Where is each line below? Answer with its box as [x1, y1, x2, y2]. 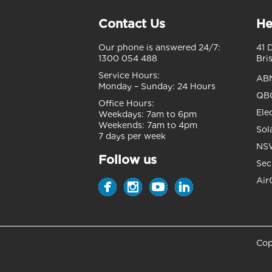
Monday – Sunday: [98, 81, 175, 91]
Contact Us [98, 16, 165, 31]
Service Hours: [98, 70, 160, 80]
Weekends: [98, 120, 144, 130]
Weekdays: [98, 109, 144, 119]
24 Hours [175, 81, 216, 91]
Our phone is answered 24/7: [98, 42, 220, 52]
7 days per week [98, 131, 166, 141]
